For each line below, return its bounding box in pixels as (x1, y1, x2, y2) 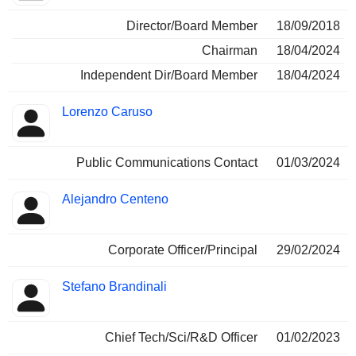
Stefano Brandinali (62, 280, 167, 294)
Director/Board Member (126, 19, 257, 33)
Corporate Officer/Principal (108, 243, 257, 257)
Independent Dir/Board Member (80, 68, 257, 83)
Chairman (202, 44, 257, 58)
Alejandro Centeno (62, 192, 168, 207)
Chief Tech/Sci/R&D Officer (105, 331, 257, 345)
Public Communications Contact (76, 156, 257, 170)
